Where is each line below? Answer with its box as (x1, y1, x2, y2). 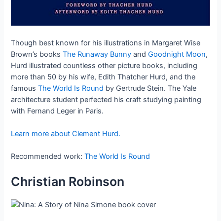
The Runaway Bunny (63, 49, 132, 59)
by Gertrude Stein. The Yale (104, 83, 197, 93)
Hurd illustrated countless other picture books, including (11, 61, 198, 70)
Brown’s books (11, 49, 63, 59)
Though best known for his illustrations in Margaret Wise (11, 38, 201, 47)
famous (11, 83, 38, 93)
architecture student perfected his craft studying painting (11, 95, 202, 104)
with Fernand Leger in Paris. (11, 106, 104, 115)
